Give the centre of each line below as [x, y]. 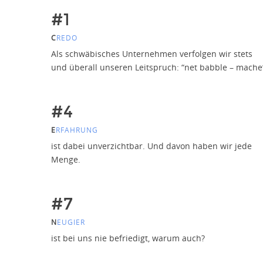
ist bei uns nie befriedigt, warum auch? [128, 238]
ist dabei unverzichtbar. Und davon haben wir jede [151, 146]
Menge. [66, 159]
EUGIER [71, 222]
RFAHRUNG [77, 129]
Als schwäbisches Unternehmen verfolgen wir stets [152, 53]
